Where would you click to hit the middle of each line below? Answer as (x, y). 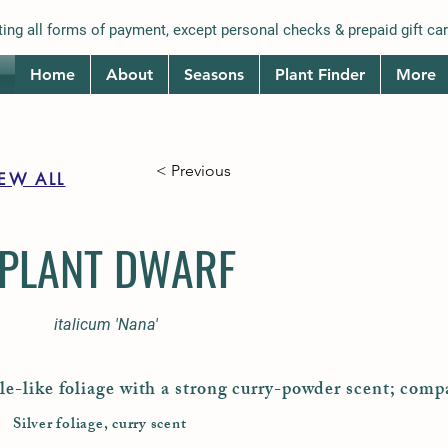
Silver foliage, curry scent (100, 425)
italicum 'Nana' (106, 324)
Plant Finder (320, 74)
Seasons (214, 74)
